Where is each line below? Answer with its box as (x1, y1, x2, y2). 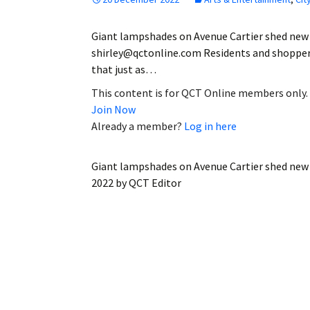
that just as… (91, 62, 156, 77)
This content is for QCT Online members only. (91, 86, 308, 100)
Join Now (91, 102, 136, 117)
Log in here (184, 119, 237, 134)
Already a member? (91, 119, 184, 134)
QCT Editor (129, 176, 181, 190)
